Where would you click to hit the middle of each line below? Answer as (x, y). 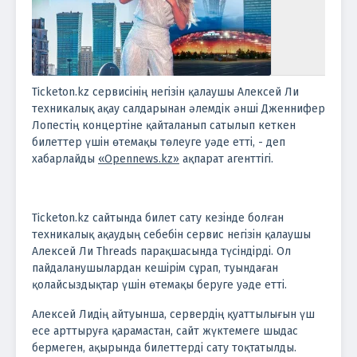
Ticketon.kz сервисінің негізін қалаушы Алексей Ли (165, 92)
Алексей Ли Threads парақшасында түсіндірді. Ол (161, 251)
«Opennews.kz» (139, 159)
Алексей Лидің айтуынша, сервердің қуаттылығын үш (173, 314)
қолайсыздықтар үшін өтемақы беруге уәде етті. (159, 285)
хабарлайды (65, 159)
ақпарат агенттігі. (226, 159)
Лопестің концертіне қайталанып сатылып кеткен (164, 126)
